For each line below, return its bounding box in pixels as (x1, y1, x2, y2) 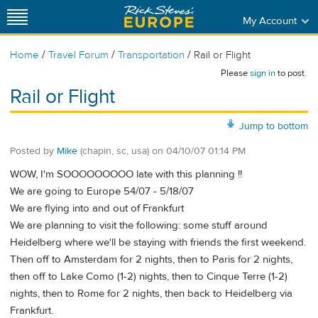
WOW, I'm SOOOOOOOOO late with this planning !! (10, 168, 242, 182)
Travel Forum (48, 48, 109, 62)
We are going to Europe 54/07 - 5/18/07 (10, 185, 194, 199)
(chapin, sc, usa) (80, 144, 149, 158)
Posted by (10, 144, 57, 158)
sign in (250, 67, 275, 79)
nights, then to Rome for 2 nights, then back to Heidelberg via (10, 287, 292, 301)
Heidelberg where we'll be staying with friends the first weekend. (10, 236, 306, 250)
